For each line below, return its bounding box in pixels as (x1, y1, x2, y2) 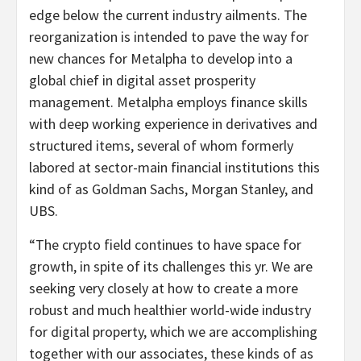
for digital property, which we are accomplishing (29, 322, 317, 342)
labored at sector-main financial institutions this (29, 158, 320, 177)
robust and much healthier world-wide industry (29, 301, 311, 320)
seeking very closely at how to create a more (29, 279, 298, 298)
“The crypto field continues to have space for (29, 235, 301, 255)
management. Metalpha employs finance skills (29, 93, 308, 112)
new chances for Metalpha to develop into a (29, 49, 293, 68)
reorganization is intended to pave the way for (29, 27, 309, 47)
